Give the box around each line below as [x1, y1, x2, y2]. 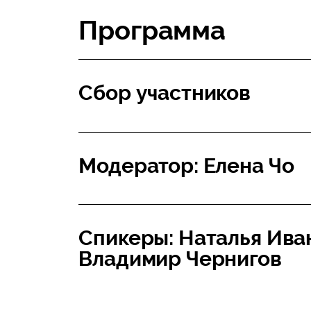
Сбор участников [78, 81, 251, 106]
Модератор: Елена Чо [78, 153, 294, 178]
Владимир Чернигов [78, 246, 282, 271]
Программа [78, 15, 226, 46]
